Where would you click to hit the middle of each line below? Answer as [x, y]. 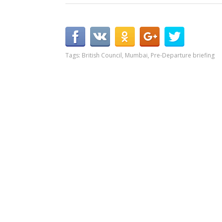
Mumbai [136, 55]
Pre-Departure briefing [183, 55]
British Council [102, 55]
